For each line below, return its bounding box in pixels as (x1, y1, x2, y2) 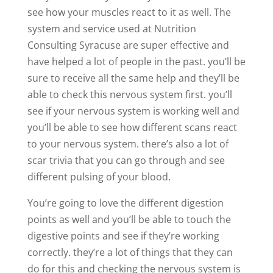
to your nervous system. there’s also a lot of (27, 136, 229, 151)
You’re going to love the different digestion (27, 196, 224, 210)
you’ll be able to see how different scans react (27, 120, 237, 134)
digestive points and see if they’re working (27, 229, 219, 243)
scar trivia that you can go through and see (27, 153, 225, 167)
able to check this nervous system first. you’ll (27, 87, 232, 101)
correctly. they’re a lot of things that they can (27, 245, 233, 259)
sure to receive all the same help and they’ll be (27, 71, 239, 85)
